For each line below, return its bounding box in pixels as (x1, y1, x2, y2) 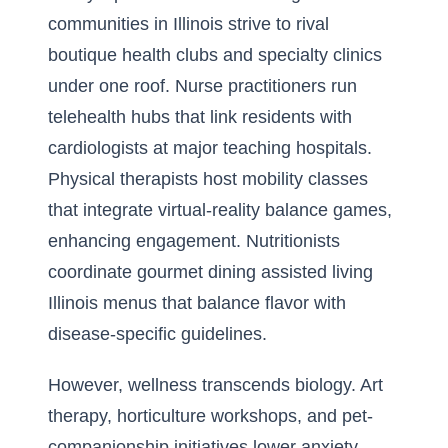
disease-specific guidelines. (48, 324, 267, 344)
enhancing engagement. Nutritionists (48, 231, 340, 251)
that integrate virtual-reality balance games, (48, 200, 392, 220)
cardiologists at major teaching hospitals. (48, 138, 372, 158)
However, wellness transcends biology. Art (48, 375, 383, 395)
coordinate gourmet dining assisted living (48, 262, 373, 282)
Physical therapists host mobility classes (48, 169, 368, 189)
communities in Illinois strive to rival (48, 14, 329, 34)
